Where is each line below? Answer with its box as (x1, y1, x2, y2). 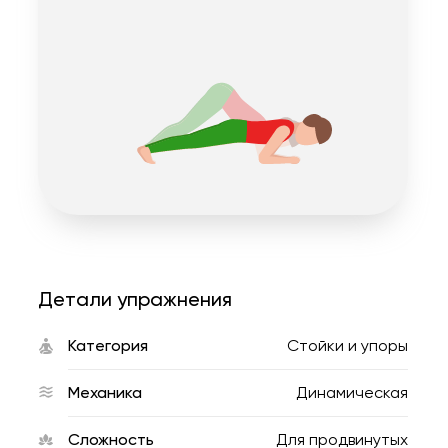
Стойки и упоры (287, 336, 408, 355)
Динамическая (296, 383, 408, 402)
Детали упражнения (38, 287, 232, 311)
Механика (68, 383, 142, 402)
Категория (68, 336, 148, 355)
